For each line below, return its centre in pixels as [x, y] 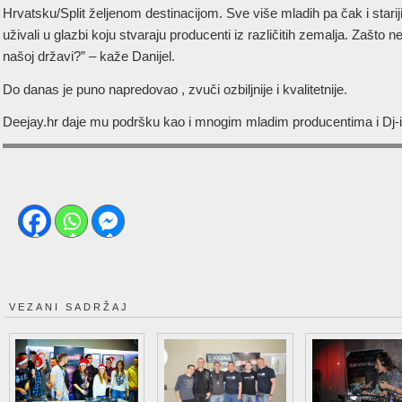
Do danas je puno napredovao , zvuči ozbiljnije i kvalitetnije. [176, 89]
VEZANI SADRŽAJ [69, 306]
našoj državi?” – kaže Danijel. [88, 57]
